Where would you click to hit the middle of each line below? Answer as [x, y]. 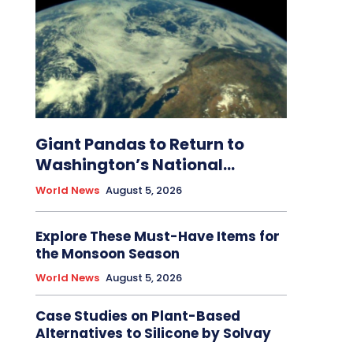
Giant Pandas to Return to [139, 144]
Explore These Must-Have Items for [157, 236]
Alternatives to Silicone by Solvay [153, 333]
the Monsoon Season [107, 253]
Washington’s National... [135, 164]
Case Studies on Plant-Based [137, 316]
